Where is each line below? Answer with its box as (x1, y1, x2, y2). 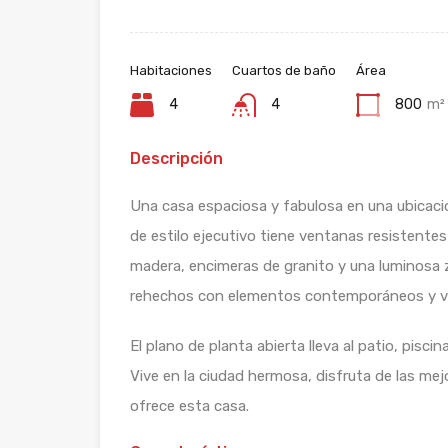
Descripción (130, 148, 223, 168)
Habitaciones (130, 62, 212, 78)
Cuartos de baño (232, 62, 336, 78)
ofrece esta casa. (130, 396, 249, 415)
